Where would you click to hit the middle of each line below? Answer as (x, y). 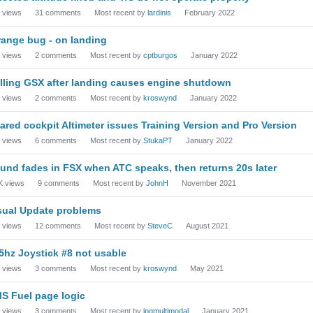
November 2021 (209, 183)
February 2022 (210, 13)
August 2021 (207, 226)
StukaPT (158, 140)
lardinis (159, 13)
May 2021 (207, 268)
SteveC (160, 226)
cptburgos (160, 55)
